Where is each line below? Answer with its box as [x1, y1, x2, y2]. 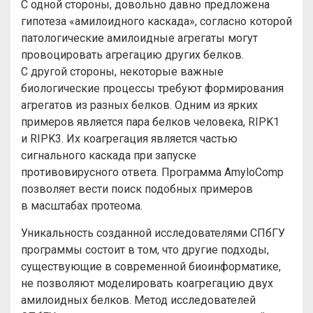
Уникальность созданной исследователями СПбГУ [21, 226, 285, 240]
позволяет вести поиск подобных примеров [21, 182, 253, 196]
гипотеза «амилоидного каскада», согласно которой [21, 15, 292, 28]
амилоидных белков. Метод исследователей [21, 293, 256, 307]
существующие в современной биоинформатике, [21, 260, 281, 273]
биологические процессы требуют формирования [21, 82, 284, 95]
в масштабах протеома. [21, 199, 143, 212]
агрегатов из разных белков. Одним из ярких [21, 99, 258, 112]
